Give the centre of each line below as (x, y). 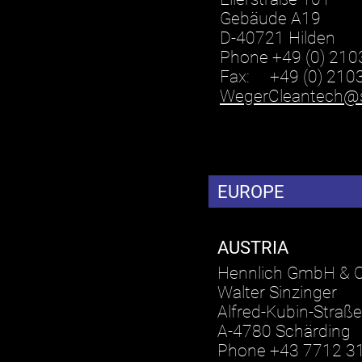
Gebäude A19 (271, 19)
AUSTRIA (253, 248)
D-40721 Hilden (278, 38)
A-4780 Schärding (284, 331)
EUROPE (250, 191)
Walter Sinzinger (277, 292)
